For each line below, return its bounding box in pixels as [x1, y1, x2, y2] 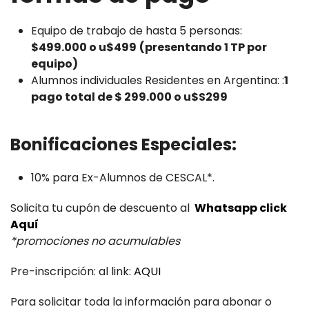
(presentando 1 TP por [139, 39, 267, 55]
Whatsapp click [195, 199, 287, 216]
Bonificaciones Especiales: [10, 132, 237, 156]
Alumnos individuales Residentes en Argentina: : [31, 72, 284, 88]
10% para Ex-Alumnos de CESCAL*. [31, 169, 215, 186]
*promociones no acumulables [10, 232, 180, 249]
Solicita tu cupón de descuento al [10, 199, 192, 216]
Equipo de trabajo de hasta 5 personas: [31, 22, 242, 39]
